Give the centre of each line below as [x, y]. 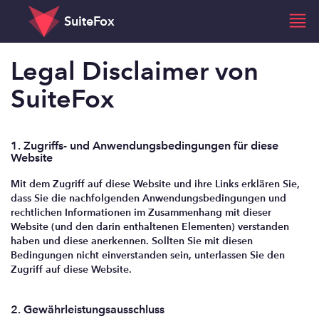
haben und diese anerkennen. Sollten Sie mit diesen [132, 241]
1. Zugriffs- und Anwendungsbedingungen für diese [145, 146]
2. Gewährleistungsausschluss [88, 309]
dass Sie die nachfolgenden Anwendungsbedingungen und [148, 198]
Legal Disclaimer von [135, 70]
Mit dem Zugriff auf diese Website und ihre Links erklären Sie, [155, 184]
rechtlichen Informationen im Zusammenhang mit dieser [141, 212]
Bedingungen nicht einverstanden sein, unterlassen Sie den [148, 255]
